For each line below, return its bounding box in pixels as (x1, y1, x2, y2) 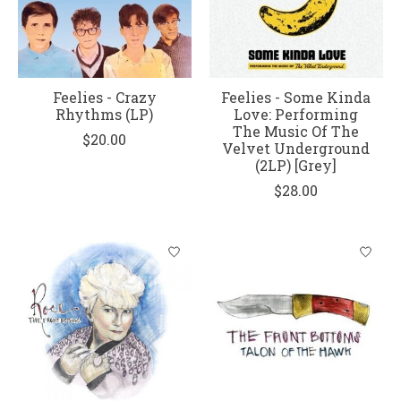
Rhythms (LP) (55, 104, 154, 124)
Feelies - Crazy (52, 87, 157, 107)
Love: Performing (234, 104, 359, 124)
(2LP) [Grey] (255, 155, 337, 175)
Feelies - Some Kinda (221, 87, 371, 107)
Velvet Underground (222, 138, 371, 158)
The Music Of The (233, 121, 360, 141)
